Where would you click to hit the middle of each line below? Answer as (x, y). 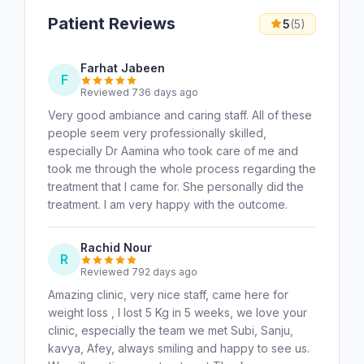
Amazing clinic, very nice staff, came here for (168, 294)
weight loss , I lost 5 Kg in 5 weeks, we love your (178, 312)
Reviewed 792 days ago (139, 271)
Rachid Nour (116, 247)
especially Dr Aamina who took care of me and (173, 150)
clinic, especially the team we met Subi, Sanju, (171, 330)
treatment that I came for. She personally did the (176, 186)
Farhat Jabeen (123, 67)
